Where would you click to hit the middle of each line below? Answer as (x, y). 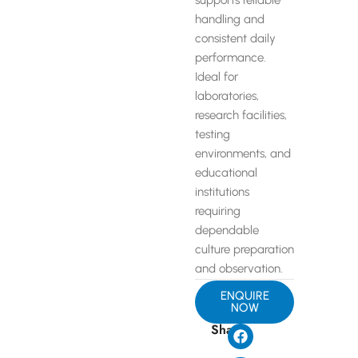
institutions (222, 192)
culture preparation (245, 249)
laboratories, (227, 96)
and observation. (239, 268)
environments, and (243, 153)
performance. (231, 58)
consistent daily (235, 38)
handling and (230, 19)
